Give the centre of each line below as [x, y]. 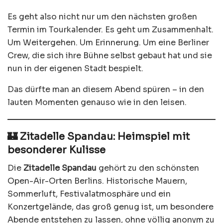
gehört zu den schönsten [148, 168]
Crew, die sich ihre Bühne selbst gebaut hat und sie [110, 56]
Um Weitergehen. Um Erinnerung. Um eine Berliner [108, 43]
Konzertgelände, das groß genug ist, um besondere [111, 207]
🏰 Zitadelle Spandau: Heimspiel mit [99, 137]
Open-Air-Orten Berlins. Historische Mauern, [97, 181]
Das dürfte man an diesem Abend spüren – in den [106, 90]
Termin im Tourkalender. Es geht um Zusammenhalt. [111, 30]
